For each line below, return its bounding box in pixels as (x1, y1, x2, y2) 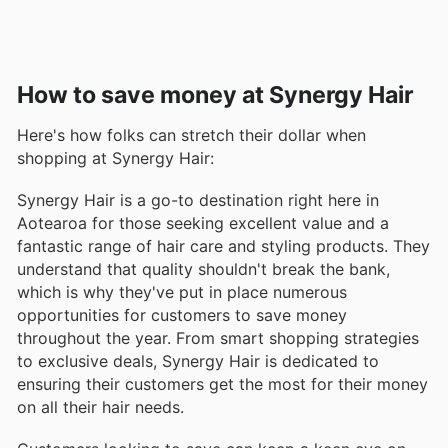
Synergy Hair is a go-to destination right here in (17, 189, 379, 210)
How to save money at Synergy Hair (17, 80, 413, 109)
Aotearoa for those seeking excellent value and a (17, 212, 389, 233)
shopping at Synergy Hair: (17, 147, 214, 168)
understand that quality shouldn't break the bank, (17, 258, 390, 279)
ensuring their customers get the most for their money (17, 373, 428, 394)
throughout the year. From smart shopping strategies (17, 327, 419, 348)
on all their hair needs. (17, 396, 184, 417)
